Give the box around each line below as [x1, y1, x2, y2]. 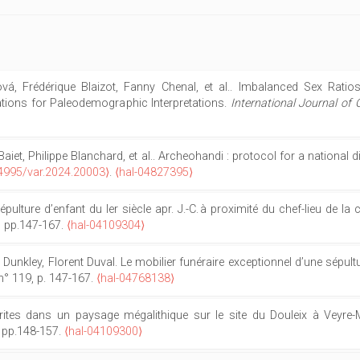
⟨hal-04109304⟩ [67, 219, 145, 232]
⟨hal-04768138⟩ [96, 272, 174, 285]
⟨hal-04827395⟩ [115, 166, 193, 179]
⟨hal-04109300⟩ [64, 325, 142, 338]
